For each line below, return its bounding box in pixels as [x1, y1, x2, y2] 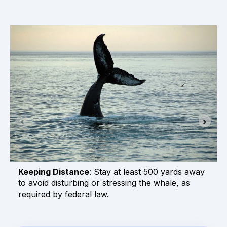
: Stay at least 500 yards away [89, 167, 205, 177]
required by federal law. [18, 189, 109, 200]
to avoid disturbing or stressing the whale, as [18, 178, 190, 188]
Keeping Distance [18, 167, 89, 177]
